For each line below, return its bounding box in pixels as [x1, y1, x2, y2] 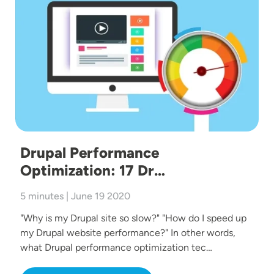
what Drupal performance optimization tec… [20, 241, 212, 253]
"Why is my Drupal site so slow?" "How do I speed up [20, 212, 246, 224]
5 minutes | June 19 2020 [20, 190, 130, 202]
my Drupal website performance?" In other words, [20, 226, 235, 239]
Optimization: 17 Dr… [20, 161, 165, 179]
